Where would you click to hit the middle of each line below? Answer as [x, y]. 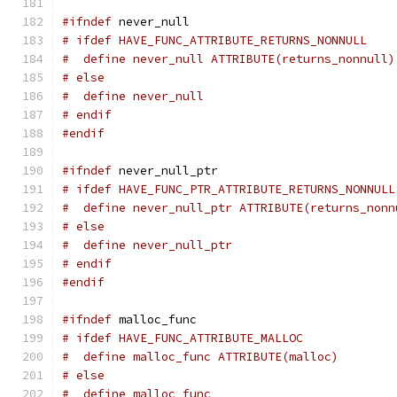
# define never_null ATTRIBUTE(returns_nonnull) [229, 59]
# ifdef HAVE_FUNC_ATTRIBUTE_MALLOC [183, 338]
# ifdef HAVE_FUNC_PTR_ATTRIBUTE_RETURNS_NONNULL [229, 189]
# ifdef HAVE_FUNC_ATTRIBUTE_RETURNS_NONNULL [214, 40]
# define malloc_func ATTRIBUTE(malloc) [200, 357]
